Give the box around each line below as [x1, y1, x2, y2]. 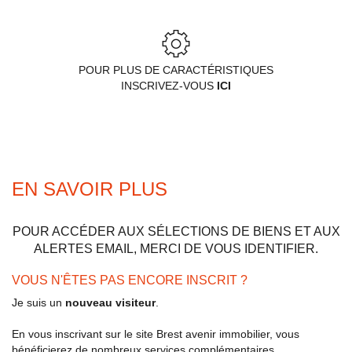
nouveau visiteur [65, 295, 156, 309]
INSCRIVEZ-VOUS [121, 79, 217, 92]
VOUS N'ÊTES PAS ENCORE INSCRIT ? [12, 273, 247, 287]
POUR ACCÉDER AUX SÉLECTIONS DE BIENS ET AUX [12, 224, 340, 238]
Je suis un [12, 295, 65, 309]
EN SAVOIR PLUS [12, 178, 167, 200]
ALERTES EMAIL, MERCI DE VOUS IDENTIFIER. [34, 241, 318, 255]
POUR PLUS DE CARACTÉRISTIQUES [79, 63, 273, 76]
